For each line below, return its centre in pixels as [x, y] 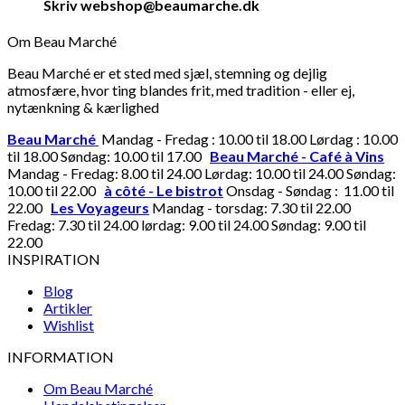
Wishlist [69, 325]
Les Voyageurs [100, 207]
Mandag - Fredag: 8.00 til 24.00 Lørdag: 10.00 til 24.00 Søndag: [202, 173]
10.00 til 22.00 [56, 190]
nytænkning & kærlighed [83, 107]
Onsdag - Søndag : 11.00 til [309, 190]
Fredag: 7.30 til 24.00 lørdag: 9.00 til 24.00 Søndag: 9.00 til [187, 224]
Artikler [68, 307]
